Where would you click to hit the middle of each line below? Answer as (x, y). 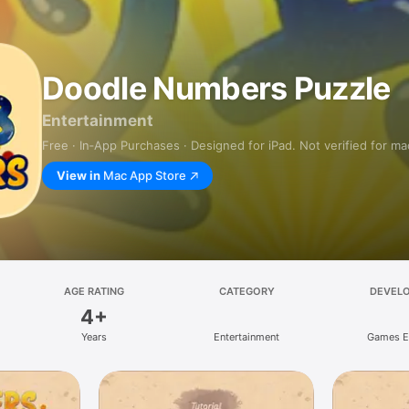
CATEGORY (246, 291)
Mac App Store (145, 175)
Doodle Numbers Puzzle (216, 88)
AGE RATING (94, 291)
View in (79, 175)
